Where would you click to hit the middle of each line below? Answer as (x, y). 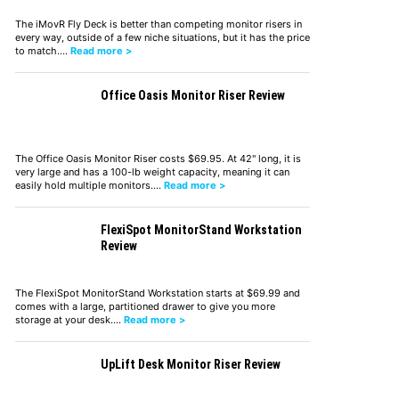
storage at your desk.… (69, 319)
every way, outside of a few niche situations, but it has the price (162, 37)
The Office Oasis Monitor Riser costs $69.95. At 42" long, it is (158, 158)
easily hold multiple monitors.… (89, 185)
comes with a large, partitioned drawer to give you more (145, 306)
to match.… (42, 50)
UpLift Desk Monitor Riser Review (190, 364)
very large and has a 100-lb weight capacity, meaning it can (152, 171)
